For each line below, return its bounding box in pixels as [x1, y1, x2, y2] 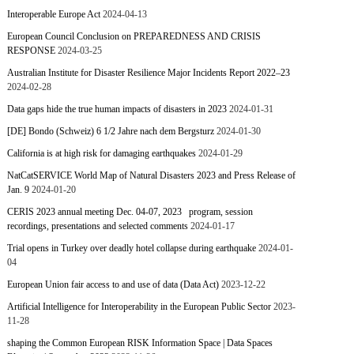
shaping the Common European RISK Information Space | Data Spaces [7, 337, 273, 348]
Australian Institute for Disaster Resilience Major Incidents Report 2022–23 [7, 67, 291, 78]
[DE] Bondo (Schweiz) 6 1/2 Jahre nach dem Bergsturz [7, 126, 215, 137]
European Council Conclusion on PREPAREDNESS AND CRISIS [7, 31, 262, 42]
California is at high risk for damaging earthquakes [7, 148, 197, 159]
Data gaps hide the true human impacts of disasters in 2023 [7, 104, 228, 115]
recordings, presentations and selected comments [7, 220, 189, 232]
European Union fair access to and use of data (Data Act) [7, 279, 220, 290]
